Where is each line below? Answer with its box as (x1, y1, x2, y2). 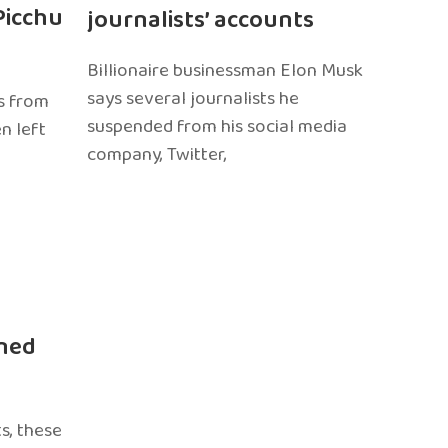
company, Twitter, (87, 139, 228, 170)
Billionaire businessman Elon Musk (87, 55, 364, 86)
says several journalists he (87, 83, 300, 114)
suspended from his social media (87, 111, 348, 142)
